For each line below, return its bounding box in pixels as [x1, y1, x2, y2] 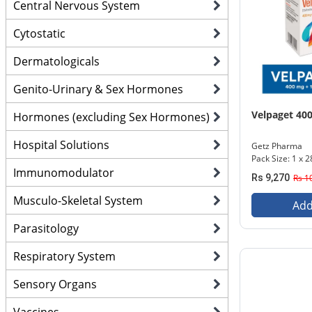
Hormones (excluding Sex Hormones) [13, 109, 210, 125]
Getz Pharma [251, 140, 302, 152]
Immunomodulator [13, 164, 114, 180]
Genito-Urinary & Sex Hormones [13, 81, 183, 97]
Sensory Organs [13, 276, 97, 292]
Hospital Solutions [13, 136, 109, 153]
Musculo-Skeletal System [13, 192, 143, 208]
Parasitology [13, 220, 79, 236]
